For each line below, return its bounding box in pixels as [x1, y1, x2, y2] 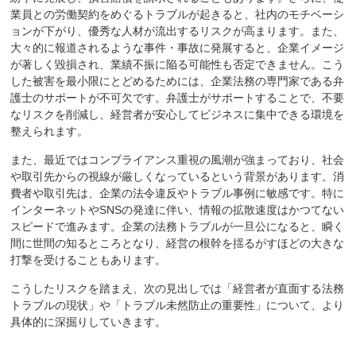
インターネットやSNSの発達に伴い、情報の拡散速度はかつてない [10, 203, 345, 217]
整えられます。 [10, 125, 89, 138]
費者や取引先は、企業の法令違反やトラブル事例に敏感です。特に [10, 187, 345, 200]
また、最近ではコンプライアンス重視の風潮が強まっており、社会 [10, 153, 345, 167]
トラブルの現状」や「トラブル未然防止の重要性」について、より [10, 299, 345, 312]
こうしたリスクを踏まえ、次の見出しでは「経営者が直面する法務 [10, 282, 345, 296]
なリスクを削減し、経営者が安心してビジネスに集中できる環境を [10, 108, 345, 122]
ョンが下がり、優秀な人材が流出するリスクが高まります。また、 [10, 25, 345, 38]
